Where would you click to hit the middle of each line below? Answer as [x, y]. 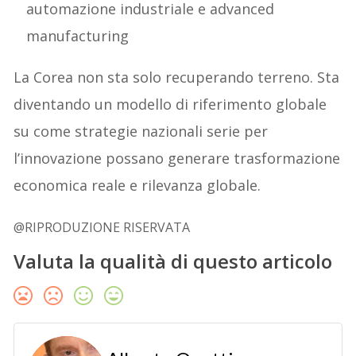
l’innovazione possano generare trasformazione [177, 159]
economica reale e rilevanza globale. [137, 186]
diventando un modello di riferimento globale [170, 104]
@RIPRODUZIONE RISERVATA [102, 228]
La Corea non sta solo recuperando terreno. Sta [177, 77]
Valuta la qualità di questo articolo [173, 261]
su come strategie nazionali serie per [141, 132]
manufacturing [78, 36]
